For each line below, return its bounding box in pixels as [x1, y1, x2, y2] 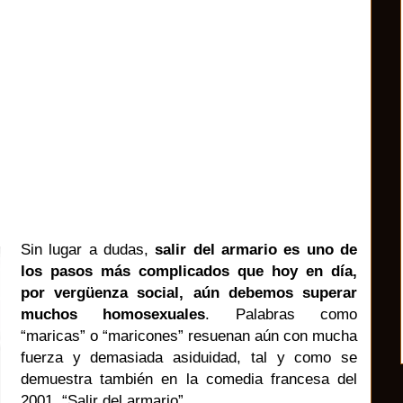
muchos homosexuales [21, 304, 206, 323]
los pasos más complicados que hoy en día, [21, 261, 357, 280]
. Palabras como [205, 304, 358, 323]
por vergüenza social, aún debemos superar [21, 282, 357, 301]
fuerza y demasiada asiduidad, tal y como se [21, 347, 357, 366]
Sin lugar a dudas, [21, 239, 156, 258]
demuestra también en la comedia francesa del [21, 369, 357, 388]
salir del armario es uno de [155, 239, 358, 258]
